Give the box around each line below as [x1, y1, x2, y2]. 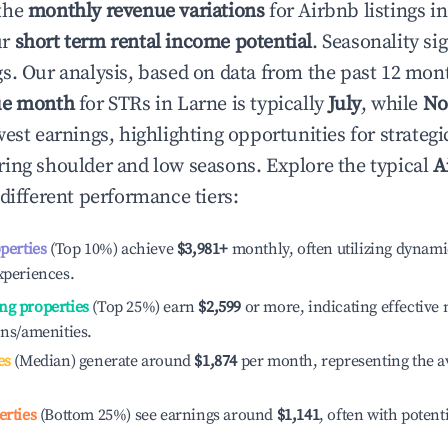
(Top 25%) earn [88, 297, 195, 317]
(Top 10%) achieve [46, 239, 174, 259]
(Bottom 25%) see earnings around [36, 405, 277, 425]
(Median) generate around [10, 351, 191, 371]
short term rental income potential [14, 30, 313, 55]
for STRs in [74, 92, 178, 117]
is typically [227, 92, 329, 117]
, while [360, 92, 423, 117]
